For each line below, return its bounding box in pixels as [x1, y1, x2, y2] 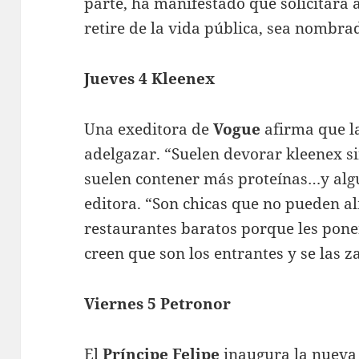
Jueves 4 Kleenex [84, 67, 216, 89]
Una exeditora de [84, 118, 210, 139]
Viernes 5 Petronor [84, 292, 232, 314]
